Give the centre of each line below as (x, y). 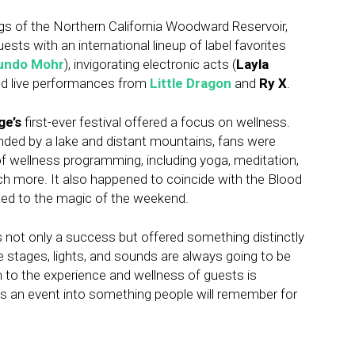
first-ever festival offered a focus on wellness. (156, 122)
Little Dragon (191, 84)
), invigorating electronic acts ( (150, 65)
